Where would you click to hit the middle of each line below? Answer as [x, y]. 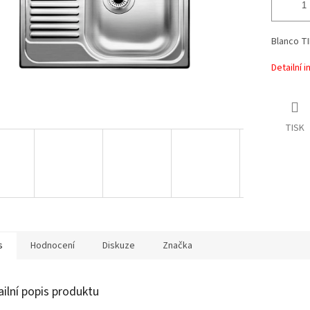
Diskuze [119, 245]
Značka [177, 245]
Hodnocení [53, 245]
